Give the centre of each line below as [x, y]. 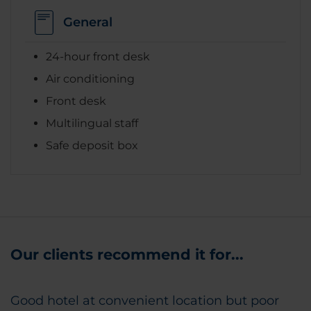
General [88, 23]
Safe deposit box [92, 145]
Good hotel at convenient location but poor [145, 300]
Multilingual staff [92, 123]
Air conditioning [90, 78]
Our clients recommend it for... [127, 254]
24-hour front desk [98, 56]
